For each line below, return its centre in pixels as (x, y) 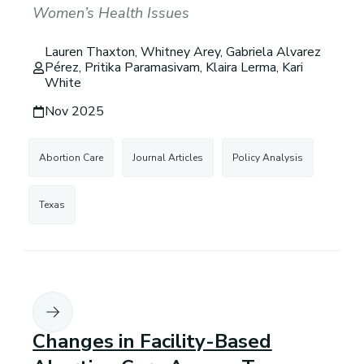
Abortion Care (71, 158)
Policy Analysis (268, 158)
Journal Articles (168, 158)
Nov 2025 (75, 112)
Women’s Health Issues (111, 13)
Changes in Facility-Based (152, 342)
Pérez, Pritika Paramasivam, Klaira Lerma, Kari (174, 68)
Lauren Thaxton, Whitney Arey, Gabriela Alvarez (183, 52)
